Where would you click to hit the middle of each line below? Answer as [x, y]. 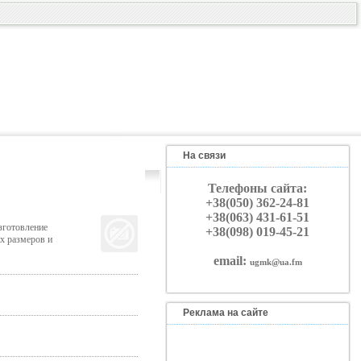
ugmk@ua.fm [276, 262]
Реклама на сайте [225, 313]
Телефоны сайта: [257, 188]
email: [231, 261]
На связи [204, 156]
